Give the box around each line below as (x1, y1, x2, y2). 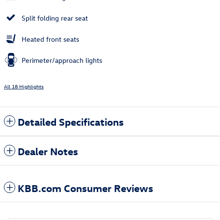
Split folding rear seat (22, 13, 88, 23)
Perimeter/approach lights (22, 55, 102, 65)
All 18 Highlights (4, 82, 44, 90)
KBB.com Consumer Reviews (18, 181, 153, 194)
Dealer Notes (18, 144, 78, 158)
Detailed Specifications (18, 115, 124, 128)
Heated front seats (22, 34, 79, 44)
